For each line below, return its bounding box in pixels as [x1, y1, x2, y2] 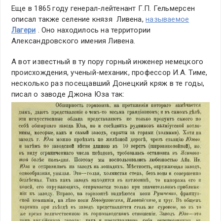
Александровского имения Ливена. [11, 36, 135, 45]
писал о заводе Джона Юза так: [11, 89, 125, 99]
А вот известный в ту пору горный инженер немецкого [11, 57, 204, 66]
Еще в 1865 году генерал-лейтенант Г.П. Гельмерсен [11, 3, 195, 13]
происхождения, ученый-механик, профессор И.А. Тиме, [11, 68, 208, 77]
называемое [146, 14, 189, 24]
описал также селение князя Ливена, [11, 14, 146, 24]
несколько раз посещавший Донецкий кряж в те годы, [11, 78, 205, 88]
